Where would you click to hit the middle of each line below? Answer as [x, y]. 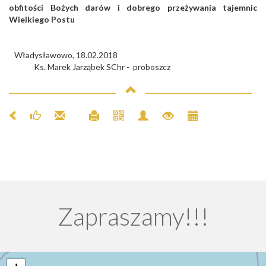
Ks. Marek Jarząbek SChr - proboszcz [93, 67]
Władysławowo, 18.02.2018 [136, 55]
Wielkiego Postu [42, 20]
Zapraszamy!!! [133, 216]
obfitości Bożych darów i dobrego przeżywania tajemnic [133, 8]
